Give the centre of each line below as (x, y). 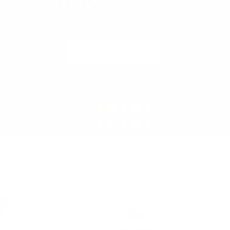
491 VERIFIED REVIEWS (124, 133)
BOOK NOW (113, 75)
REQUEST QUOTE (115, 52)
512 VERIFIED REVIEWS (124, 116)
